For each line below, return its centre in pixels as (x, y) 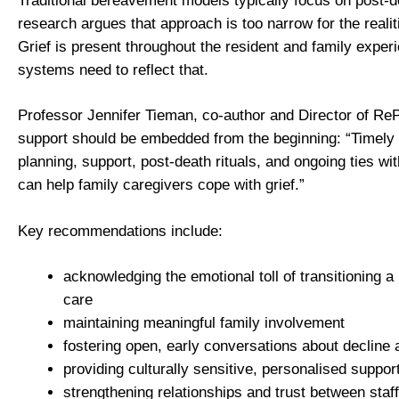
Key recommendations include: (120, 231)
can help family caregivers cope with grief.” (161, 185)
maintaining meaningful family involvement (204, 323)
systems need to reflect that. (113, 69)
